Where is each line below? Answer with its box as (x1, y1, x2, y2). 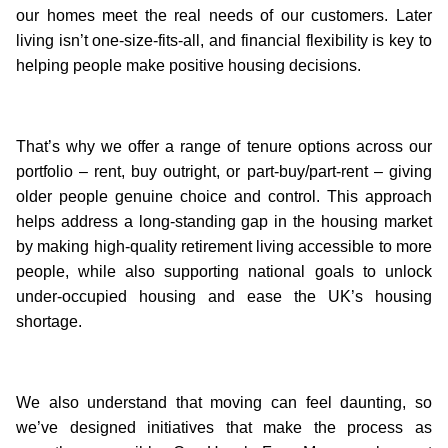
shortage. (16, 312, 82, 330)
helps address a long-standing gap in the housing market (16, 212, 432, 230)
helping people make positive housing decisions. (16, 56, 361, 74)
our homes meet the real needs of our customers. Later (16, 6, 432, 24)
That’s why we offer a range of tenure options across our (16, 137, 432, 155)
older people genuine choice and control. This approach (16, 187, 432, 205)
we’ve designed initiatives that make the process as (16, 418, 432, 436)
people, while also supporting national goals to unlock (16, 262, 432, 280)
